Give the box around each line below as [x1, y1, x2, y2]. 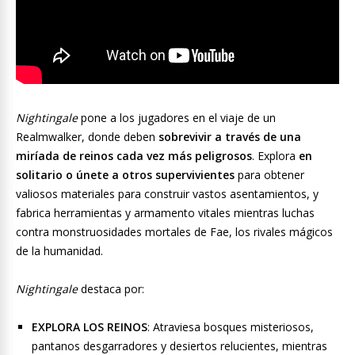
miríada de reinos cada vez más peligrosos [16, 148, 252, 164]
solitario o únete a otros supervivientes [16, 167, 235, 183]
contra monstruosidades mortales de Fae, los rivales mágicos [16, 224, 333, 240]
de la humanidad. [16, 243, 103, 259]
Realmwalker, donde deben [16, 129, 158, 145]
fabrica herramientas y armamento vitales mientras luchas [16, 205, 315, 221]
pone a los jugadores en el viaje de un [81, 110, 276, 126]
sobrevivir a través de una [158, 129, 301, 145]
